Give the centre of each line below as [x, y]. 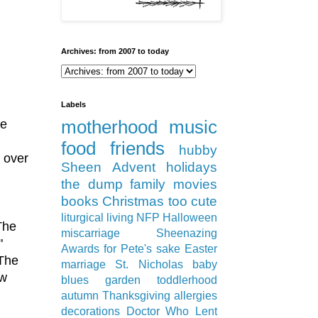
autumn [80, 296]
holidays [192, 168]
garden [123, 280]
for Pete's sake [142, 249]
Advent [134, 168]
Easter [201, 249]
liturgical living [97, 218]
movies [196, 185]
